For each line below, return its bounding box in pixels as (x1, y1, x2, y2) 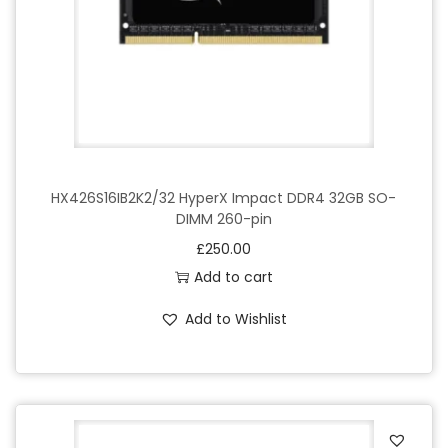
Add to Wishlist (185, 308, 288, 329)
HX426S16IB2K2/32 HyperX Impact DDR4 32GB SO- (51, 187, 397, 208)
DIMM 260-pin (175, 208, 272, 229)
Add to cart (193, 266, 273, 287)
